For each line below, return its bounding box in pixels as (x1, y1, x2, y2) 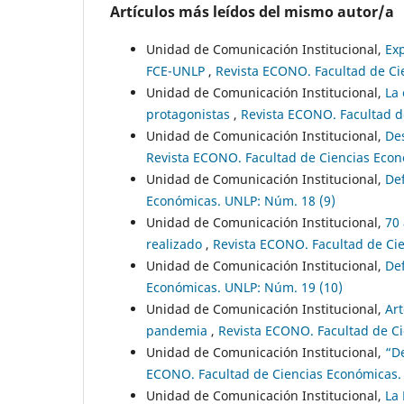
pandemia (146, 322, 211, 340)
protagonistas (146, 106, 234, 124)
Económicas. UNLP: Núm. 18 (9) (146, 192, 335, 210)
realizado (146, 235, 206, 253)
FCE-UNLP (146, 62, 208, 80)
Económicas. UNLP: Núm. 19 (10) (146, 279, 343, 297)
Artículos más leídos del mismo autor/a (110, 2, 394, 23)
